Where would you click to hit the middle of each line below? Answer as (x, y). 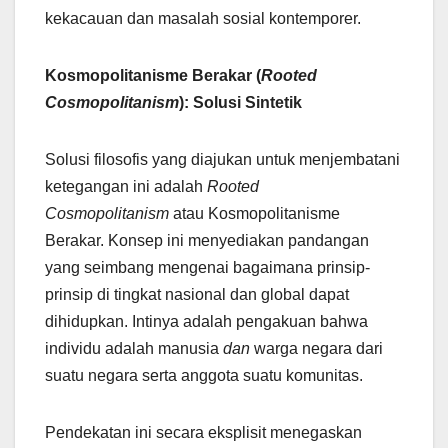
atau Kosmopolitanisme (254, 214)
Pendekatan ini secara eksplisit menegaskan (203, 433)
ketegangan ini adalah (126, 187)
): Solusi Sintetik (240, 103)
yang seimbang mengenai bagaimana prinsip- (207, 268)
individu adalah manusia (134, 349)
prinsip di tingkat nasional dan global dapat (197, 295)
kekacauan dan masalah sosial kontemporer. (203, 19)
